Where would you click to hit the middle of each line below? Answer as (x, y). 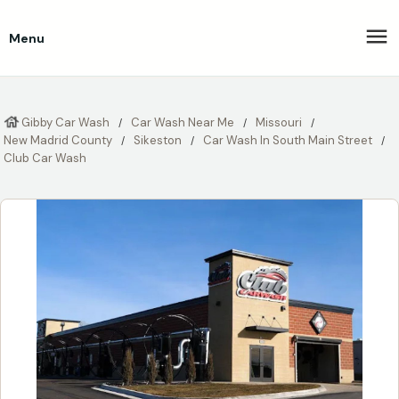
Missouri (279, 122)
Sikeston (158, 140)
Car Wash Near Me (183, 122)
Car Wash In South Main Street (288, 140)
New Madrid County (58, 140)
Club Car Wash (45, 158)
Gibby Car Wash (65, 122)
